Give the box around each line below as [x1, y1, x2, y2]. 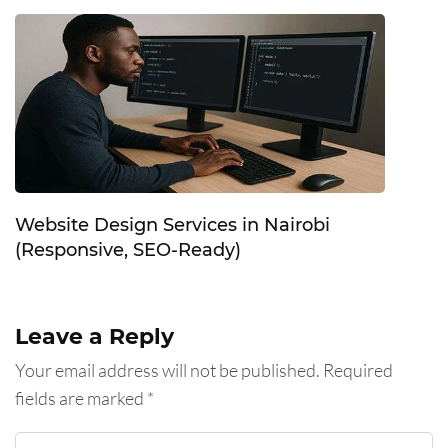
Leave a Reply [15, 322, 174, 350]
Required [323, 358, 393, 381]
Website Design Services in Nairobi [15, 213, 330, 236]
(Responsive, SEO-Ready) [15, 238, 241, 261]
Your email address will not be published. [15, 358, 320, 381]
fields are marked [15, 386, 147, 409]
